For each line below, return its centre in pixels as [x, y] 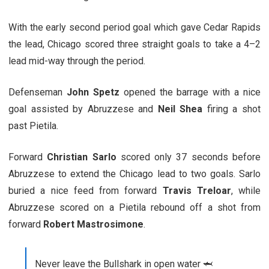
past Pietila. [33, 125]
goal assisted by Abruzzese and [83, 109]
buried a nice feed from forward [86, 190]
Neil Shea [180, 109]
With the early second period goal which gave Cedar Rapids [134, 27]
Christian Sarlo [82, 157]
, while [246, 190]
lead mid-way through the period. [77, 61]
